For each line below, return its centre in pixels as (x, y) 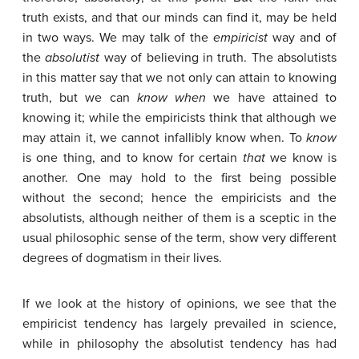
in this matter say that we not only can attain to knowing (179, 78)
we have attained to (272, 98)
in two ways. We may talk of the (118, 38)
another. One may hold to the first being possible (179, 178)
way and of (303, 38)
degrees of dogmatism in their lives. (122, 258)
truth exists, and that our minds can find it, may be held (179, 18)
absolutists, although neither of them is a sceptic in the (179, 218)
